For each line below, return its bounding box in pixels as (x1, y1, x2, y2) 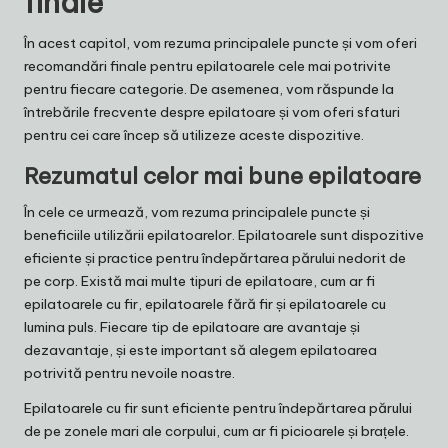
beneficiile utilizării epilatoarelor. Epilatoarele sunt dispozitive (24, 226, 424, 245)
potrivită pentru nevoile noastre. (24, 364, 235, 383)
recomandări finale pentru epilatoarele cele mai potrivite (24, 57, 391, 76)
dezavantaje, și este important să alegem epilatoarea (24, 341, 377, 360)
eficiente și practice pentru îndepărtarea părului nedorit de (24, 249, 406, 268)
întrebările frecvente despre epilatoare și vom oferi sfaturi (24, 103, 400, 122)
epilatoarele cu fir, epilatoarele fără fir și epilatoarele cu (24, 295, 386, 314)
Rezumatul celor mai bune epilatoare (24, 162, 421, 191)
